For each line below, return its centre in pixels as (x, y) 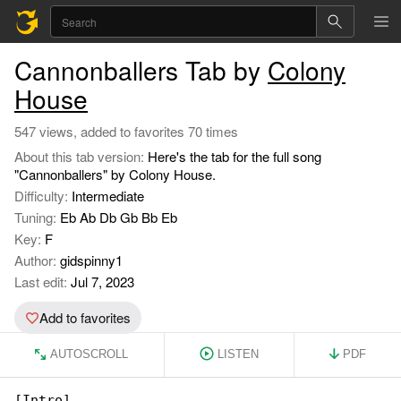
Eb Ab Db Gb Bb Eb (119, 217)
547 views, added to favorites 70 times (126, 131)
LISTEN (238, 354)
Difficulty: (43, 196)
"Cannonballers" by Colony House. (115, 174)
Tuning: (37, 217)
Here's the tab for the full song (235, 156)
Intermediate (108, 196)
